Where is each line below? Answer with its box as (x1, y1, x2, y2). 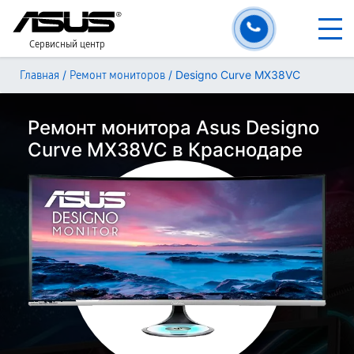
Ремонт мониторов (70, 69, 165, 82)
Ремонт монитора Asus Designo (28, 116, 319, 139)
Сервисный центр (29, 39, 105, 50)
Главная (20, 69, 59, 82)
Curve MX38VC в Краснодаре (28, 138, 303, 161)
